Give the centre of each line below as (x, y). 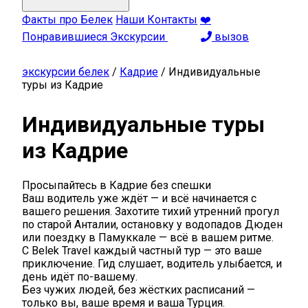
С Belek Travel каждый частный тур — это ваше (142, 250)
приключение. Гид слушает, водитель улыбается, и (152, 263)
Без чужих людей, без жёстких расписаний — (139, 289)
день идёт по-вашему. (80, 276)
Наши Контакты (156, 20)
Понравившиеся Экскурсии (95, 37)
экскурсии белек (66, 72)
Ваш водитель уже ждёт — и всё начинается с (139, 198)
